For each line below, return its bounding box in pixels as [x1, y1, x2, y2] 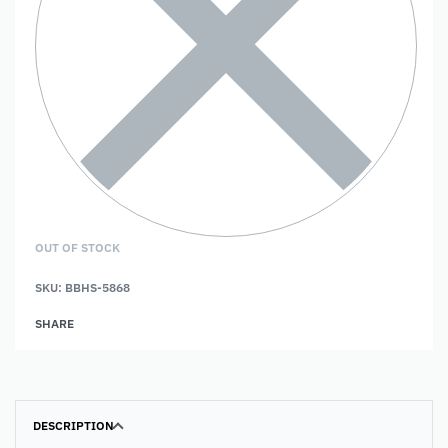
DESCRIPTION [33, 417, 114, 433]
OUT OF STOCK [35, 239, 120, 255]
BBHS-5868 [65, 279, 130, 295]
